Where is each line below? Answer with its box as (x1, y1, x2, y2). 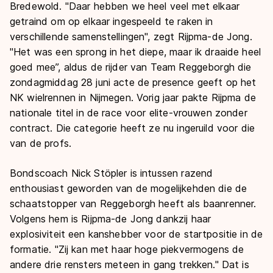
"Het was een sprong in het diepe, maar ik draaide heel (10, 45, 261, 58)
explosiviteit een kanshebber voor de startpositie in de (10, 227, 263, 240)
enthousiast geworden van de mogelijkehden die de (10, 182, 247, 194)
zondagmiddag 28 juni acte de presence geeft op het (10, 76, 257, 88)
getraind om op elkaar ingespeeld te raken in (10, 15, 213, 27)
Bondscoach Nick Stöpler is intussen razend (10, 166, 213, 179)
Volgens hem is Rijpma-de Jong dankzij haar (10, 212, 211, 225)
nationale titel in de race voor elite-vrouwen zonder (10, 106, 247, 119)
